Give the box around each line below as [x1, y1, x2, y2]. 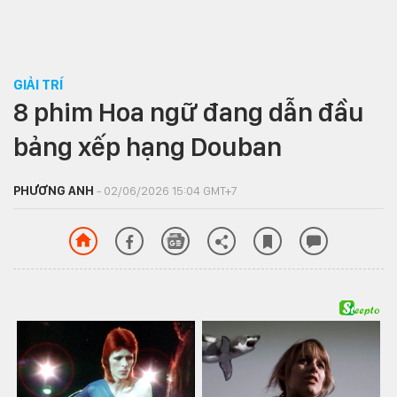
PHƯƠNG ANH [13, 183, 94, 198]
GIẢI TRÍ [13, 76, 63, 93]
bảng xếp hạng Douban [13, 130, 282, 162]
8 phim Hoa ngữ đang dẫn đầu [13, 96, 364, 128]
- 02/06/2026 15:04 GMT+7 [94, 183, 237, 198]
